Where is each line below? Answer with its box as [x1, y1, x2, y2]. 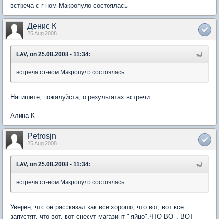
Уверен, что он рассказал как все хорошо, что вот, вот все [10, 203, 184, 211]
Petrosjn [27, 131, 56, 140]
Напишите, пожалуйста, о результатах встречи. [10, 93, 152, 101]
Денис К [27, 22, 56, 30]
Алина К [10, 111, 35, 119]
